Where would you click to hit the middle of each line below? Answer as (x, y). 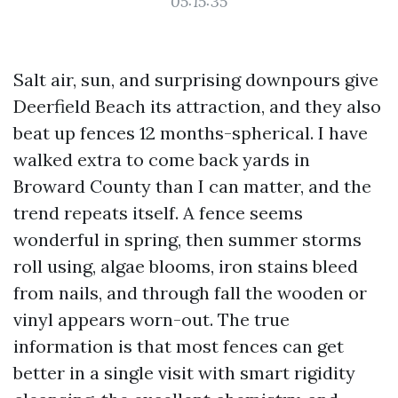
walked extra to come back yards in (162, 159)
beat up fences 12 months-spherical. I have (191, 133)
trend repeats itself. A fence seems (158, 213)
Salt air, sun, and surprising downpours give (196, 80)
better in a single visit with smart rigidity (184, 373)
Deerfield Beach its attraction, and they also (197, 106)
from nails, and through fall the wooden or (190, 293)
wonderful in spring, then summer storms (187, 239)
